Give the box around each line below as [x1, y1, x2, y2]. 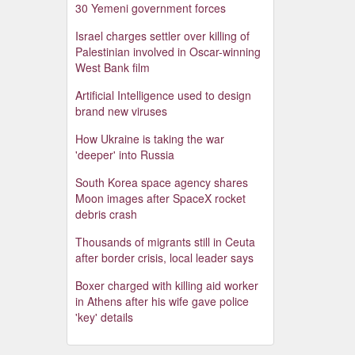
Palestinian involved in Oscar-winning [74, 44, 261, 60]
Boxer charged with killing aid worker [74, 277, 258, 294]
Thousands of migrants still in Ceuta [74, 234, 255, 250]
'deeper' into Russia [74, 147, 174, 163]
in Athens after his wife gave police [74, 293, 249, 310]
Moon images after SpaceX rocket [74, 190, 246, 207]
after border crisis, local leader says [74, 250, 254, 266]
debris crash [74, 206, 137, 223]
